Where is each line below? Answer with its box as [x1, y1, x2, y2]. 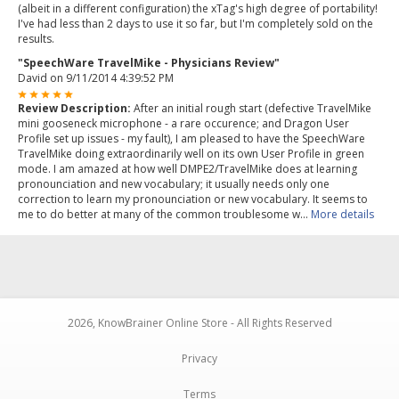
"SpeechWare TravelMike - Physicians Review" [18, 55, 280, 71]
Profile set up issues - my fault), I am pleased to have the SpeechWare [18, 131, 365, 147]
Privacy [182, 350, 217, 366]
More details [311, 207, 374, 223]
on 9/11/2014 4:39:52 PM [47, 70, 174, 86]
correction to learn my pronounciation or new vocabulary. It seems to [18, 191, 368, 208]
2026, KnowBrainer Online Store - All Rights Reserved [67, 314, 332, 330]
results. [18, 31, 54, 47]
